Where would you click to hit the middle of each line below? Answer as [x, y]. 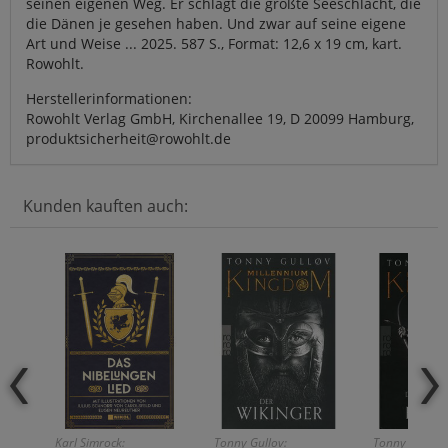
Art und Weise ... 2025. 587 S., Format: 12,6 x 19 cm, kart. [214, 43]
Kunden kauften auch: [105, 205]
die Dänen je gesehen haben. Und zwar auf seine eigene [216, 23]
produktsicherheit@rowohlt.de [128, 138]
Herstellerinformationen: [109, 98]
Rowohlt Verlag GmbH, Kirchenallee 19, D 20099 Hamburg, [220, 118]
